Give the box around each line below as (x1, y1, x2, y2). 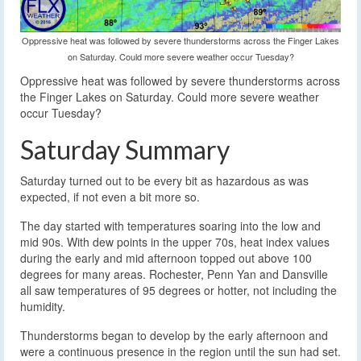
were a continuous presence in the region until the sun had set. (20, 342, 341, 359)
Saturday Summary (20, 133, 230, 165)
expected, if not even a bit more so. (20, 188, 200, 205)
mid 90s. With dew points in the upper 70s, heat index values (20, 233, 330, 250)
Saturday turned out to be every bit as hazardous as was (20, 172, 309, 189)
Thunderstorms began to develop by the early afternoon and (20, 326, 328, 343)
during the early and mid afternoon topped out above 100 (20, 249, 312, 266)
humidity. (20, 297, 65, 314)
